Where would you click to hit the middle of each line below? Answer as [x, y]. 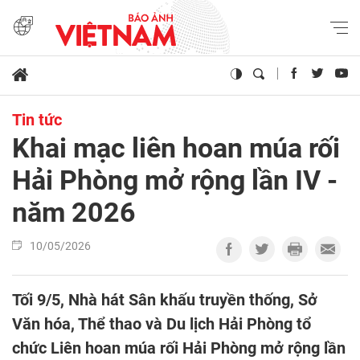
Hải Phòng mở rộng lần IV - [175, 180]
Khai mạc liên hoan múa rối [176, 148]
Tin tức [37, 120]
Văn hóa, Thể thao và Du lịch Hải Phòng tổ [162, 324]
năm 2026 [74, 213]
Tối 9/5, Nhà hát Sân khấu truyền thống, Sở [165, 300]
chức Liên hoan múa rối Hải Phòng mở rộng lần [179, 348]
